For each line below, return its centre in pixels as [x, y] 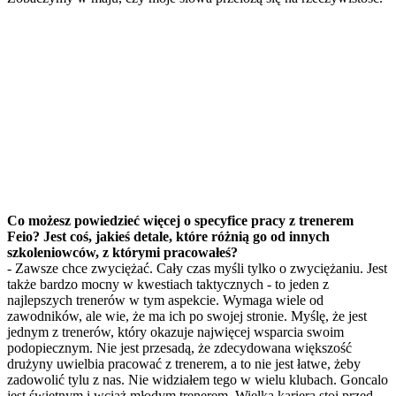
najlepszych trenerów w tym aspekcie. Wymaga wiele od [165, 301]
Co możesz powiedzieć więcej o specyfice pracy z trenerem [180, 221]
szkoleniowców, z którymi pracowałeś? [122, 253]
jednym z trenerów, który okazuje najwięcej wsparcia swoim [175, 332]
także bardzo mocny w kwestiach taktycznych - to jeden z [168, 285]
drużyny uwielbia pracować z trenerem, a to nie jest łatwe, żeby [184, 364]
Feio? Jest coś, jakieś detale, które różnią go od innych [168, 237]
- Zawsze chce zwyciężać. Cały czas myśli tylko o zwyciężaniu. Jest [197, 269]
